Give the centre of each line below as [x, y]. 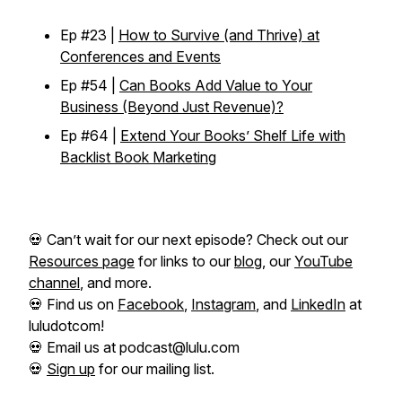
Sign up [71, 369]
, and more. [116, 283]
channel [54, 283]
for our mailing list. [155, 369]
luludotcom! [66, 326]
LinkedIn [318, 304]
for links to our [184, 261]
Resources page [82, 261]
